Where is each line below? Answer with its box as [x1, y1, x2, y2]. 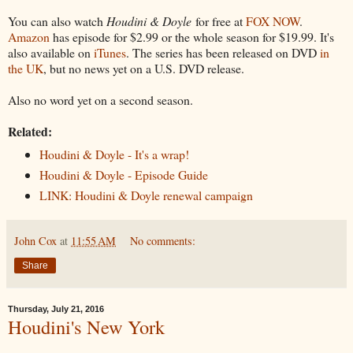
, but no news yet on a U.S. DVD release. [43, 59, 244, 76]
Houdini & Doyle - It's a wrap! [39, 145, 189, 162]
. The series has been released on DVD [126, 43, 320, 61]
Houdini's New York [8, 313, 165, 340]
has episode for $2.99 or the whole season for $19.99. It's [50, 28, 334, 45]
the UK [8, 59, 43, 76]
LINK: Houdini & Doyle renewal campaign [39, 186, 253, 203]
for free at [191, 12, 246, 29]
